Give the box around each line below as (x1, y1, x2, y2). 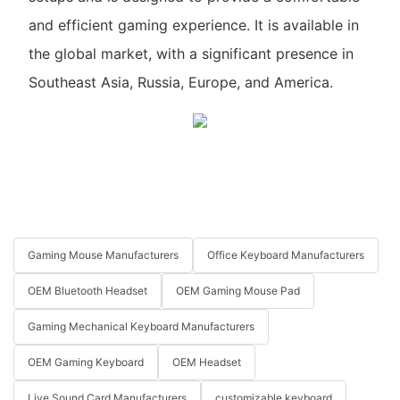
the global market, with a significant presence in (28, 45, 354, 63)
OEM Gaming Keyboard (28, 355, 144, 370)
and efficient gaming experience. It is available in (28, 16, 359, 35)
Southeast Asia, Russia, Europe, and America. (28, 73, 333, 92)
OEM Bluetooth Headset (28, 284, 147, 298)
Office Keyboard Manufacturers (207, 248, 364, 262)
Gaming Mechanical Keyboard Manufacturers (28, 320, 254, 334)
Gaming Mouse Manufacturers (28, 248, 179, 262)
